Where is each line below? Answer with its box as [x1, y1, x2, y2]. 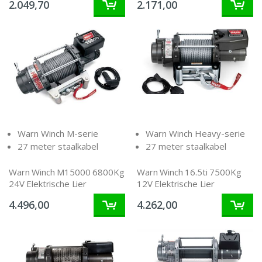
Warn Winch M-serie [18, 127, 98, 140]
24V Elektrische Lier [9, 177, 87, 189]
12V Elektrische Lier [137, 177, 215, 189]
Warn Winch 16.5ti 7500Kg [137, 166, 242, 178]
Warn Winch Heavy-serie [146, 127, 245, 140]
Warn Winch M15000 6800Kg [9, 166, 125, 178]
